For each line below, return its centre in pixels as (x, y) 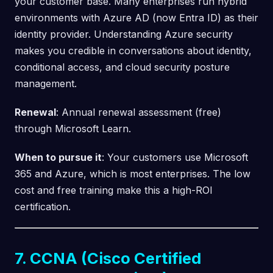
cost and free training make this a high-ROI (114, 190)
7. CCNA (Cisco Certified (108, 258)
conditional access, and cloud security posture (122, 67)
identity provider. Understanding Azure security (124, 34)
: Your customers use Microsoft (175, 157)
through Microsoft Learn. (73, 128)
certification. (43, 206)
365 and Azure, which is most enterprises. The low (133, 173)
